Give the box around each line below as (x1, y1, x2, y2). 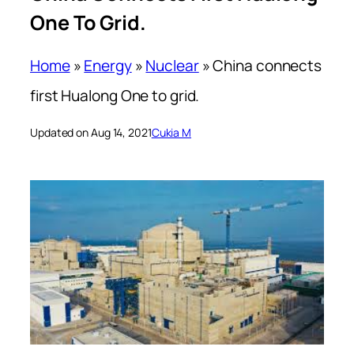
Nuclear (145, 55, 199, 77)
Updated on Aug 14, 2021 (30, 125, 152, 141)
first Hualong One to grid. (30, 85, 200, 107)
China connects (213, 55, 322, 77)
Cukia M (151, 125, 192, 141)
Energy (84, 55, 132, 77)
